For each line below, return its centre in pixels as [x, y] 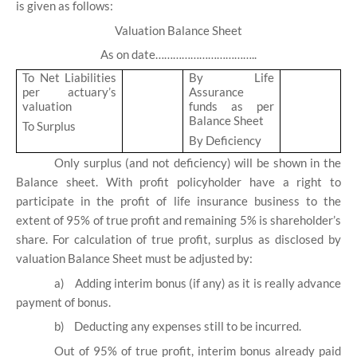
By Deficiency [226, 140]
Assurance [217, 92]
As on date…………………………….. [178, 55]
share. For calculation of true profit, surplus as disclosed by [178, 239]
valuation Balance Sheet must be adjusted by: [134, 259]
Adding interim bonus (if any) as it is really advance [208, 282]
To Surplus [49, 126]
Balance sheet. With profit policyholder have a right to [178, 182]
